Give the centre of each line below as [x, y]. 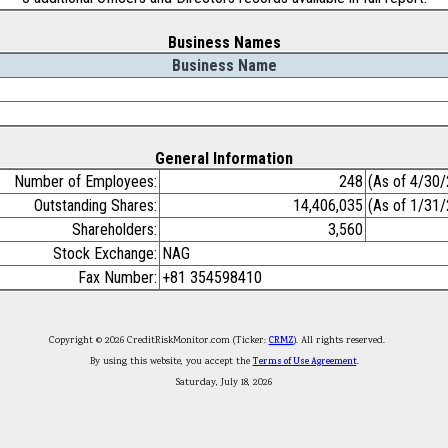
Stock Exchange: [105, 253]
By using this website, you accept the [171, 361]
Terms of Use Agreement [304, 361]
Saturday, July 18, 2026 [224, 382]
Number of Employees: [85, 181]
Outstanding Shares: [95, 205]
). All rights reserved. [346, 340]
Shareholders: [114, 229]
